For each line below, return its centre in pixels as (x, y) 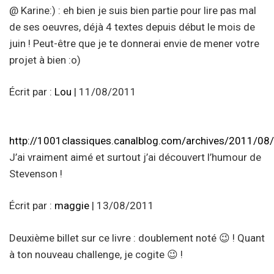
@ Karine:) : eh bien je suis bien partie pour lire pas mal (133, 10)
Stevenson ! (36, 173)
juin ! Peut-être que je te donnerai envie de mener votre (134, 43)
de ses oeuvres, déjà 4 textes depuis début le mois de (132, 27)
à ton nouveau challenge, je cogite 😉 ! (96, 254)
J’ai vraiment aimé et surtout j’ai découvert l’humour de (135, 157)
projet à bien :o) (45, 60)
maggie (72, 206)
